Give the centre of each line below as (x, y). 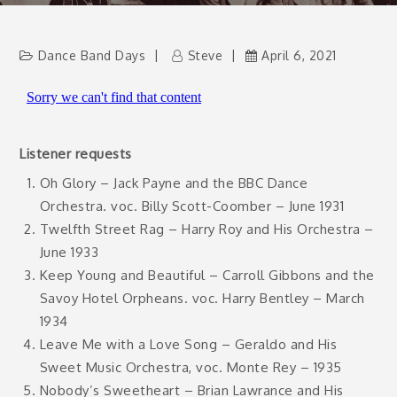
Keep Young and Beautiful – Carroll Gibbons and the (207, 275)
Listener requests (76, 153)
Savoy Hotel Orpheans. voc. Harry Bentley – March (202, 298)
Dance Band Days (92, 55)
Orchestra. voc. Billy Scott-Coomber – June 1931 (192, 206)
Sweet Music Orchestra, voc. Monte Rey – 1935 (191, 367)
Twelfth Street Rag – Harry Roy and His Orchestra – (206, 229)
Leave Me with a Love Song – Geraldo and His (188, 344)
